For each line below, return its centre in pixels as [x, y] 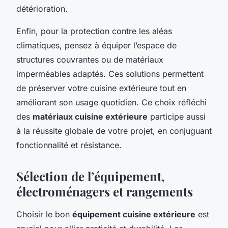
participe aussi [177, 116]
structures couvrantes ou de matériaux [90, 59]
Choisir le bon [44, 214]
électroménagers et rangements [105, 191]
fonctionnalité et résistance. [69, 145]
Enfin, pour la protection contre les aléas [94, 31]
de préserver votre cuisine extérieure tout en [101, 88]
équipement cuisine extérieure [134, 214]
